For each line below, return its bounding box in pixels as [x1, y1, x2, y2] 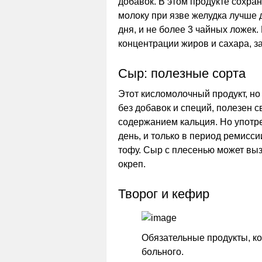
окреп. [118, 159, 146, 169]
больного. [142, 247, 184, 257]
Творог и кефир [118, 187, 209, 201]
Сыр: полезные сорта [118, 66, 246, 81]
